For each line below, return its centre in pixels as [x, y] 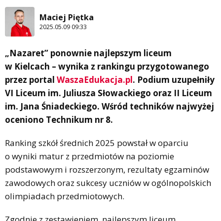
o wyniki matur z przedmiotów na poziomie [90, 156]
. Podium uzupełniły [174, 79]
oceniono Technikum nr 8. [59, 119]
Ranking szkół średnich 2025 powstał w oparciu [97, 143]
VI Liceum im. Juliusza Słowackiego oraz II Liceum [109, 93]
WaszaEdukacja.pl [95, 79]
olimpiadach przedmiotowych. [65, 196]
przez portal [31, 79]
